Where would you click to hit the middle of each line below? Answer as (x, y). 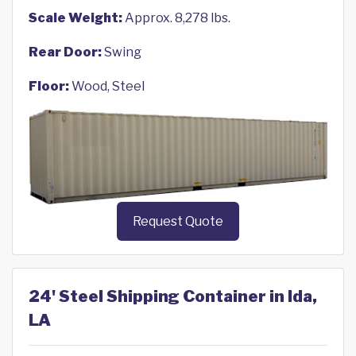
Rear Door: (65, 52)
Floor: (49, 86)
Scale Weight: (75, 18)
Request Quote (178, 222)
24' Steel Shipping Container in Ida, (173, 297)
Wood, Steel (107, 86)
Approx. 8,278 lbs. (176, 18)
